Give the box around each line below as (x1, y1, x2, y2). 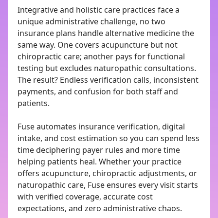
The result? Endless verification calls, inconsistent (18, 74, 199, 85)
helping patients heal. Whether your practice (18, 156, 182, 167)
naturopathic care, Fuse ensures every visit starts (18, 180, 198, 190)
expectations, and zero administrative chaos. (18, 203, 182, 214)
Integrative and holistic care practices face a (18, 4, 180, 15)
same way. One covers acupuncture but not (18, 39, 178, 50)
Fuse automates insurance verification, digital (18, 121, 185, 132)
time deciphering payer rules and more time (18, 145, 180, 155)
